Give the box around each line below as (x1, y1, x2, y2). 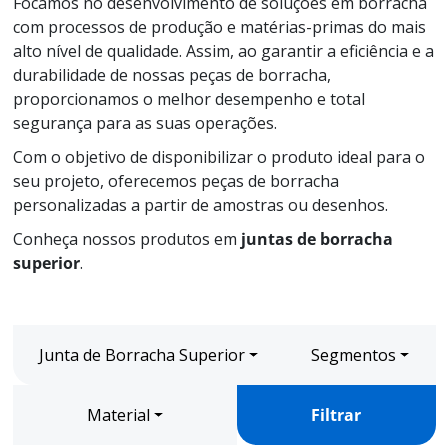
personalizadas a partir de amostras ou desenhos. (12, 194, 388, 216)
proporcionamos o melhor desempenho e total (12, 88, 365, 110)
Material (86, 404, 150, 426)
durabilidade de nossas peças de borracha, (12, 64, 331, 86)
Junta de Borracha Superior (38, 344, 245, 366)
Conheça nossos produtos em (12, 228, 237, 250)
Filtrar (311, 404, 362, 426)
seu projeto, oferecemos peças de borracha (12, 170, 339, 192)
